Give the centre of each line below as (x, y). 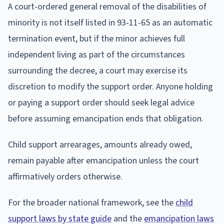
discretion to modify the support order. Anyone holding (110, 87)
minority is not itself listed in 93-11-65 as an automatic (110, 23)
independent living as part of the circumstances (96, 55)
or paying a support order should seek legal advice (101, 103)
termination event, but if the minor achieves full (96, 39)
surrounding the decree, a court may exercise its (98, 71)
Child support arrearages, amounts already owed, (100, 145)
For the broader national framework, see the (92, 203)
